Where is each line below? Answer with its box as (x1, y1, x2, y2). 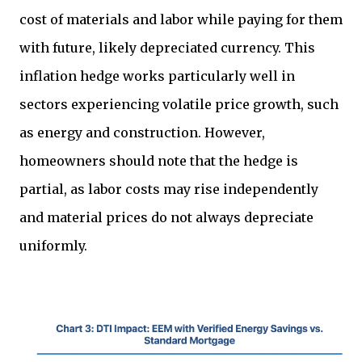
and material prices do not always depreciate (19, 209, 314, 226)
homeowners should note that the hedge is (19, 153, 298, 170)
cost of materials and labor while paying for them (19, 11, 343, 28)
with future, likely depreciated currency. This (19, 40, 315, 57)
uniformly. (19, 238, 87, 255)
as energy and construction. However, (19, 124, 265, 141)
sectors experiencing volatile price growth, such (19, 96, 339, 113)
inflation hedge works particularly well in (19, 68, 295, 85)
